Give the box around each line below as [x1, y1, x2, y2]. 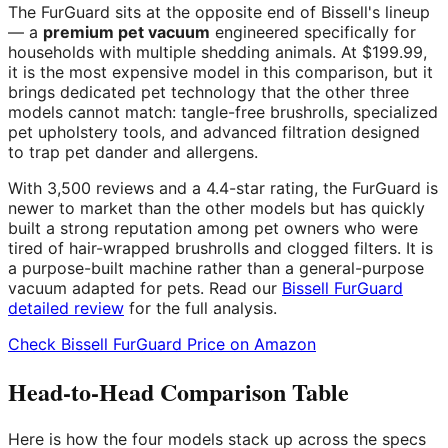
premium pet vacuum [43, 22, 210, 42]
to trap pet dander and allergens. [8, 142, 258, 162]
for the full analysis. [124, 298, 277, 318]
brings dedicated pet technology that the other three [8, 82, 409, 102]
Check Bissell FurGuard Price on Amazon [8, 334, 316, 354]
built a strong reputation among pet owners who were [8, 218, 418, 238]
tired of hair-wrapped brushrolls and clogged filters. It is [8, 238, 433, 258]
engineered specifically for [210, 22, 416, 42]
